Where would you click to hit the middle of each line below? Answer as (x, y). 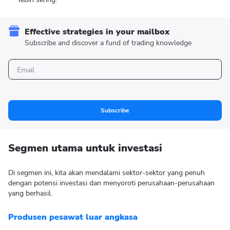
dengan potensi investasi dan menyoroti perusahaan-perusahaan (111, 183)
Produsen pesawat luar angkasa (73, 217)
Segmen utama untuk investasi (85, 148)
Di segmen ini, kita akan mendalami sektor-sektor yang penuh (107, 173)
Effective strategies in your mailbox (97, 32)
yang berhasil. (30, 193)
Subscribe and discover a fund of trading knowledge (108, 43)
